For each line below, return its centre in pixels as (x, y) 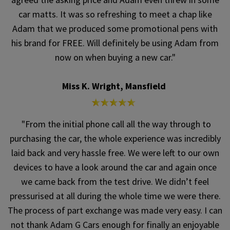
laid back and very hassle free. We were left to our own (115, 153)
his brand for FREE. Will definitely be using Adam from (115, 43)
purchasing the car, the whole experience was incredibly (115, 139)
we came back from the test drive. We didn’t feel (115, 182)
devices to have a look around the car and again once (115, 167)
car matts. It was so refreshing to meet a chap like (115, 14)
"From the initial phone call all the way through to (115, 124)
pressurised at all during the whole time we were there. (115, 196)
